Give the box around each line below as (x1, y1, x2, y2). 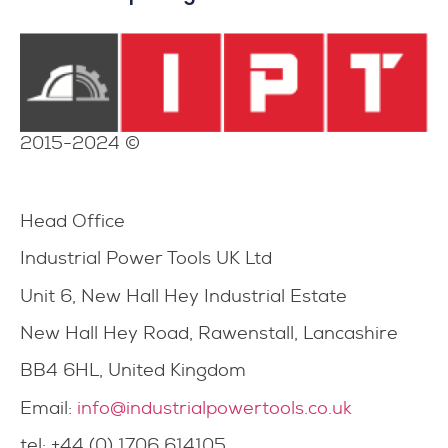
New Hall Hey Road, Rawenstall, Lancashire (20, 321, 398, 346)
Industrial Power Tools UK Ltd (20, 246, 272, 271)
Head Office (20, 208, 125, 233)
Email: (20, 395, 77, 420)
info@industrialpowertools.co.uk (77, 395, 352, 420)
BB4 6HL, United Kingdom (20, 358, 246, 383)
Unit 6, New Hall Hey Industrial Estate (20, 283, 352, 308)
